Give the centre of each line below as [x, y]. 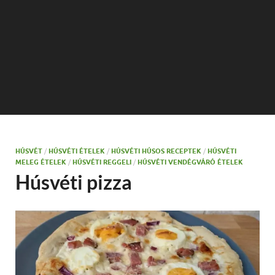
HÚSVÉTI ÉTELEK [77, 151]
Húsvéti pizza [74, 182]
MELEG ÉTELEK [41, 162]
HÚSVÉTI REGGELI [102, 162]
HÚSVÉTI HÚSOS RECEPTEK [156, 151]
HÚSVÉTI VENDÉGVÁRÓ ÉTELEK [190, 162]
